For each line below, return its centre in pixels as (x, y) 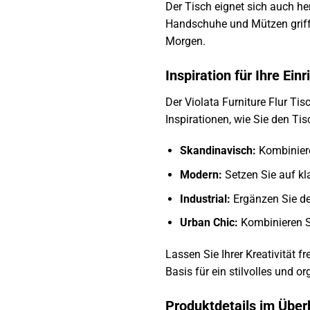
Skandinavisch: (218, 151)
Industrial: (205, 199)
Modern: (201, 174)
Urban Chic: (209, 223)
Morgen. (185, 41)
